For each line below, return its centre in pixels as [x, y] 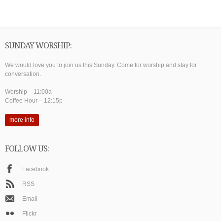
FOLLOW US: [27, 149]
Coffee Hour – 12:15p [34, 101]
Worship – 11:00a [28, 92]
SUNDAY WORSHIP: [38, 46]
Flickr [29, 213]
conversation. [23, 74]
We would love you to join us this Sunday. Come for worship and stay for [101, 65]
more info [22, 120]
